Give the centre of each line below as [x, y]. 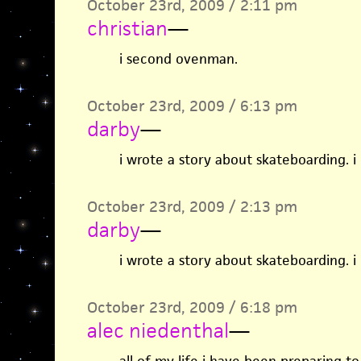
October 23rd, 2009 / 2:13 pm [192, 207]
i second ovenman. [178, 59]
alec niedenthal [158, 330]
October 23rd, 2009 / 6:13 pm [192, 106]
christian [127, 28]
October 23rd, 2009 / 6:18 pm [192, 307]
